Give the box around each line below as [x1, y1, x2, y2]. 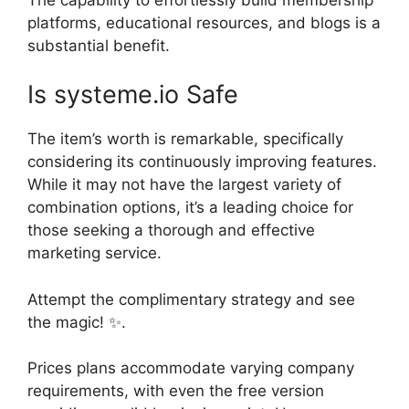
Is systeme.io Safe [27, 79, 238, 110]
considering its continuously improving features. [27, 152, 377, 171]
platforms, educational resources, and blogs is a [27, 13, 381, 32]
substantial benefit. [27, 36, 170, 55]
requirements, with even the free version [27, 382, 324, 400]
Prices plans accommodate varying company [27, 359, 354, 377]
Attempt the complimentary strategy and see [27, 289, 355, 309]
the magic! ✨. [27, 312, 126, 331]
